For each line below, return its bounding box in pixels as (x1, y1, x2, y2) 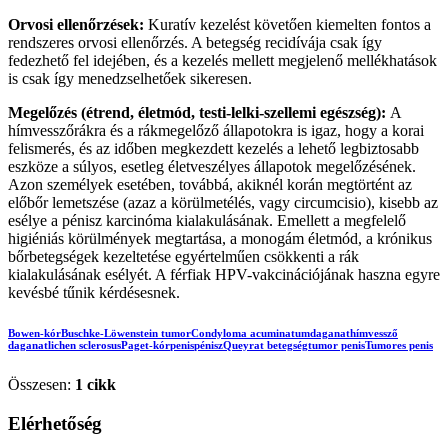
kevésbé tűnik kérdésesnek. (8, 283, 180, 301)
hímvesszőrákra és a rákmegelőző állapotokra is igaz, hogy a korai (8, 121, 424, 139)
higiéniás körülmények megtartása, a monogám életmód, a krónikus (8, 229, 432, 247)
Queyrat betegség (223, 338, 308, 351)
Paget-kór (121, 338, 170, 351)
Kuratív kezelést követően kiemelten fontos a (148, 15, 431, 33)
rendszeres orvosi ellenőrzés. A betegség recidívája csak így (8, 33, 382, 51)
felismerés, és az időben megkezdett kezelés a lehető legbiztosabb (8, 139, 419, 157)
